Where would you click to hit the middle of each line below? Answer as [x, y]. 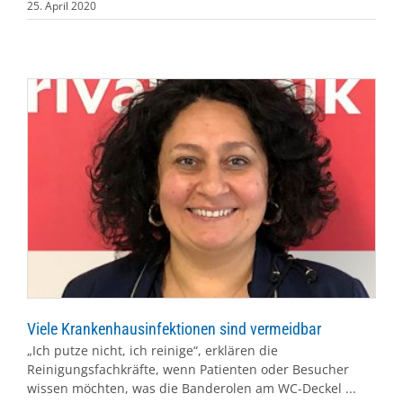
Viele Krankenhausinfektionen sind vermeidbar [174, 329]
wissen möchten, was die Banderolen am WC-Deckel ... [192, 389]
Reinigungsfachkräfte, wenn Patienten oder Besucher [188, 370]
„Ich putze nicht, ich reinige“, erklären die [152, 351]
